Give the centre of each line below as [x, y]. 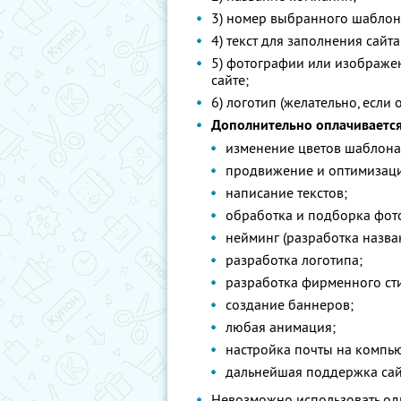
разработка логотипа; [294, 260]
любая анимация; [281, 327]
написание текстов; [286, 192]
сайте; [230, 80]
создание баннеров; [290, 304]
